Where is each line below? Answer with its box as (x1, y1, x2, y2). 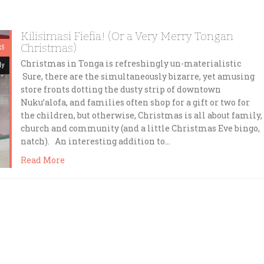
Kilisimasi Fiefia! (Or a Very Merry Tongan (20, 29, 233, 43)
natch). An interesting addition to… (20, 136, 170, 147)
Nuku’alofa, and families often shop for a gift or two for (20, 97, 250, 108)
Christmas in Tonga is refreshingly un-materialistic (20, 58, 243, 69)
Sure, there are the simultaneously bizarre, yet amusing (20, 71, 255, 82)
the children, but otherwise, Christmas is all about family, (20, 110, 262, 121)
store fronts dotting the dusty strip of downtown (20, 84, 221, 95)
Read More (20, 154, 65, 166)
